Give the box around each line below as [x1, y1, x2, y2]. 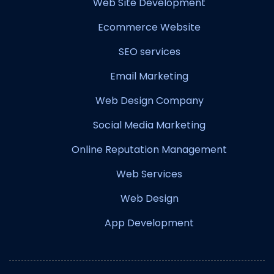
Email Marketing [110, 69, 188, 84]
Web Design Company [95, 94, 204, 108]
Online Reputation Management [72, 143, 227, 157]
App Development [105, 216, 194, 231]
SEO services [118, 45, 180, 59]
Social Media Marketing [93, 118, 206, 133]
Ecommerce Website [98, 20, 201, 35]
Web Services [116, 167, 182, 182]
